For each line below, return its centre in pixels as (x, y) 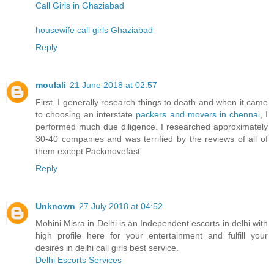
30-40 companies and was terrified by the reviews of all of (152, 139)
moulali (51, 85)
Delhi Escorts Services (79, 260)
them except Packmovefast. (89, 151)
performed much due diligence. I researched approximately (152, 126)
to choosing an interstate (86, 114)
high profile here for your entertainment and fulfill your (152, 235)
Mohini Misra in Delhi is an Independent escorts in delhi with (152, 223)
